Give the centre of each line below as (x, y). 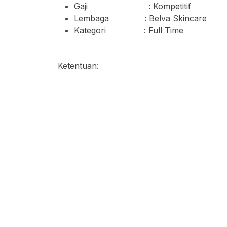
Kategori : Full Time (129, 30)
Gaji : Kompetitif (133, 6)
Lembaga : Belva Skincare (140, 18)
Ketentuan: (78, 66)
